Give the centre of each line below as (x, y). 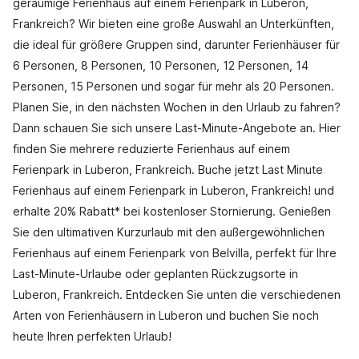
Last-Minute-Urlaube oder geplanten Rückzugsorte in (155, 274)
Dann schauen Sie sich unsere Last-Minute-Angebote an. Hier (177, 128)
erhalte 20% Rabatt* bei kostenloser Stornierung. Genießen (172, 211)
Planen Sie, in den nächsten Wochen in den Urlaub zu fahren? (177, 107)
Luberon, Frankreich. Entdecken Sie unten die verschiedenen (177, 294)
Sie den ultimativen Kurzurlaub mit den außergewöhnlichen (169, 232)
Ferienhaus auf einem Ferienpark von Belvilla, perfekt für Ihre (175, 253)
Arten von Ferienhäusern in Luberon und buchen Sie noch (166, 315)
